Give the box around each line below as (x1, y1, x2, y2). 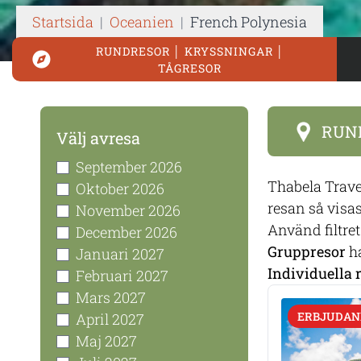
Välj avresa (56, 127, 140, 149)
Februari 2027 (76, 266, 168, 286)
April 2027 (76, 309, 144, 330)
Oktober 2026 (76, 179, 164, 199)
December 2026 (76, 222, 177, 243)
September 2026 (76, 157, 182, 177)
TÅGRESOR (158, 60, 222, 76)
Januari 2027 (76, 244, 164, 264)
